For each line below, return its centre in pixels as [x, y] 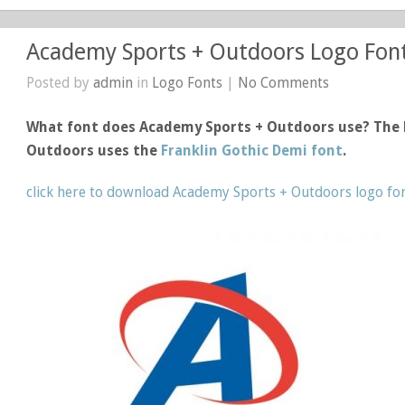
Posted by [60, 82]
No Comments [284, 82]
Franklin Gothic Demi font [252, 150]
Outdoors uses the [94, 150]
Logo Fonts [188, 82]
